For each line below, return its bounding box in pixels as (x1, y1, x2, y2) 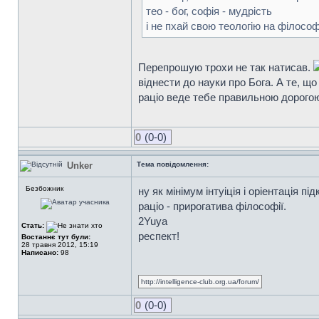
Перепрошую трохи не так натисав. (138, 61, 313, 73)
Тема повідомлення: (137, 160, 209, 168)
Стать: (21, 221, 46, 229)
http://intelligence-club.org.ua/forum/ (141, 278, 259, 286)
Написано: (21, 249, 58, 256)
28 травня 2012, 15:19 (21, 241, 98, 249)
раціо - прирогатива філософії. (138, 200, 286, 212)
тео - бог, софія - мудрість (146, 5, 272, 17)
